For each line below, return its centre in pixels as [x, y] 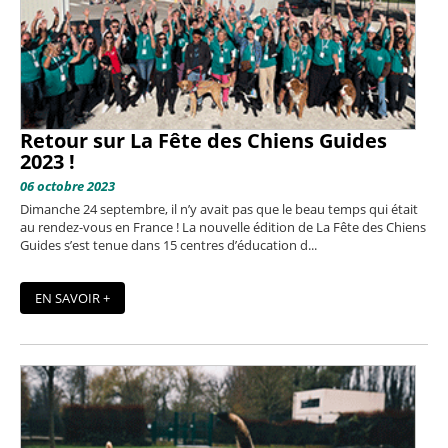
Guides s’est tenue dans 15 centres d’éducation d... [168, 244]
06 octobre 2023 [67, 185]
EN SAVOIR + [72, 298]
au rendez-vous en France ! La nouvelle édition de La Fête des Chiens [223, 226]
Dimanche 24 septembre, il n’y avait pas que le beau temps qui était [219, 208]
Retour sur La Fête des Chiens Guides [203, 140]
